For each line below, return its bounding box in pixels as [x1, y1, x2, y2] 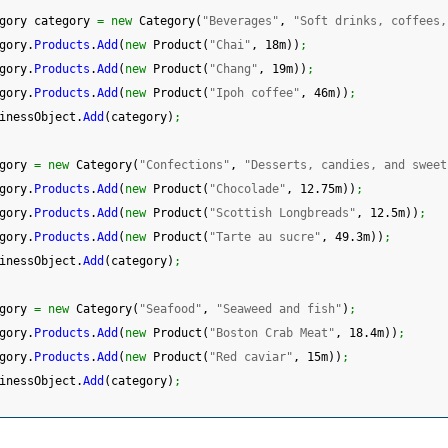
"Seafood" [139, 302, 202, 317]
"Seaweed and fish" [216, 302, 342, 317]
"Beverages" [202, 14, 279, 29]
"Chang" [209, 62, 258, 77]
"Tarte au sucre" [209, 230, 321, 245]
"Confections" [139, 158, 230, 173]
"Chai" [209, 38, 251, 53]
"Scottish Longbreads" [209, 206, 356, 221]
